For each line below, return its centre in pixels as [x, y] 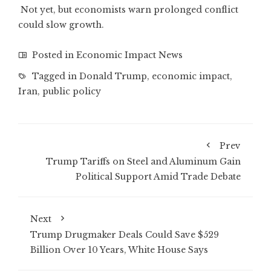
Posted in [53, 55]
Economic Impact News [129, 55]
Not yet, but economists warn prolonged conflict [128, 10]
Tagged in [54, 76]
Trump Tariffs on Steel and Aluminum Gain [143, 162]
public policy [72, 91]
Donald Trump [113, 76]
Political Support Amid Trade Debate [158, 177]
